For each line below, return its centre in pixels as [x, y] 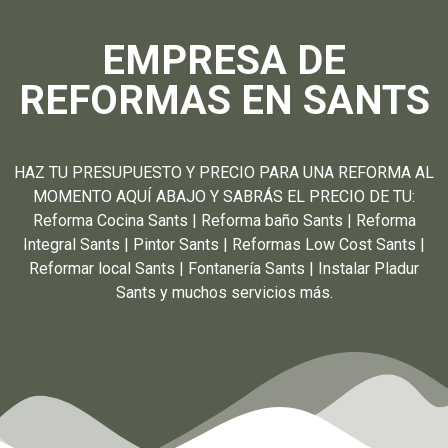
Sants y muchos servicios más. [224, 292]
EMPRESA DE [224, 60]
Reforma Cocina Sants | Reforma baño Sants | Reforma [224, 220]
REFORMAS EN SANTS [224, 100]
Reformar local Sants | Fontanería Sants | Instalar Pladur [224, 268]
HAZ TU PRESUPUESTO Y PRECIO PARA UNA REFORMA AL [224, 172]
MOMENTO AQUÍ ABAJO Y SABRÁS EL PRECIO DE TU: [224, 196]
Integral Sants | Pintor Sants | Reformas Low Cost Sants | [224, 244]
